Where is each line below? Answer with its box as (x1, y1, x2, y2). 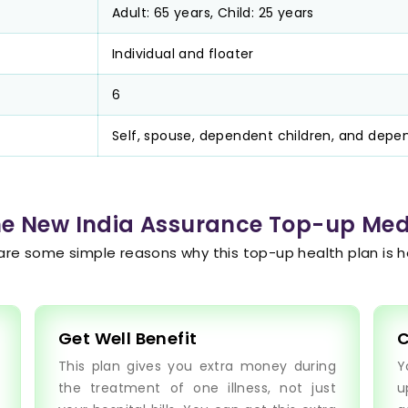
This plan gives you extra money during (58, 357, 336, 375)
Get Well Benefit (58, 327, 198, 350)
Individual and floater (112, 45, 254, 63)
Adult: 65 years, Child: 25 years (112, 4, 314, 22)
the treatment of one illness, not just (58, 379, 336, 397)
